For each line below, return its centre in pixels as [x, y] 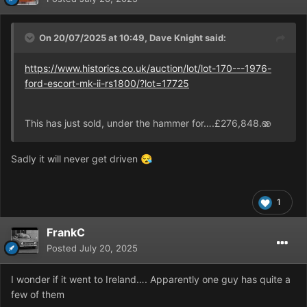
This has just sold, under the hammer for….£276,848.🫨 [148, 123]
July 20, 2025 [109, 248]
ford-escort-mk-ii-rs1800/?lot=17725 [107, 84]
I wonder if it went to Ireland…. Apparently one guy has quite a [151, 280]
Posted [63, 248]
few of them [38, 295]
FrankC [66, 233]
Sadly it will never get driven [76, 159]
